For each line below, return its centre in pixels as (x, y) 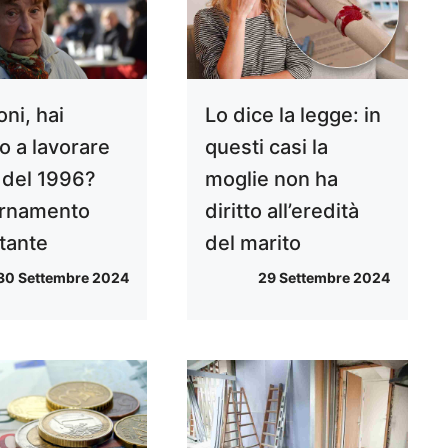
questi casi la (266, 147)
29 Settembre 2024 (323, 278)
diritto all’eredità (281, 211)
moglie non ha (271, 179)
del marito (252, 243)
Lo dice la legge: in (292, 115)
